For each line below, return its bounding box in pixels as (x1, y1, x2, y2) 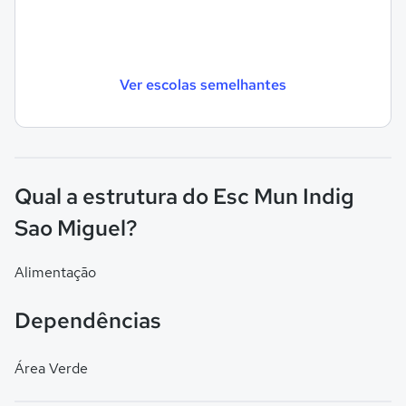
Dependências (14, 306, 161, 334)
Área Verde (14, 359, 88, 378)
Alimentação (14, 263, 96, 282)
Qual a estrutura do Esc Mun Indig (14, 182, 354, 210)
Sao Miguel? (14, 214, 138, 242)
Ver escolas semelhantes (120, 74, 286, 94)
